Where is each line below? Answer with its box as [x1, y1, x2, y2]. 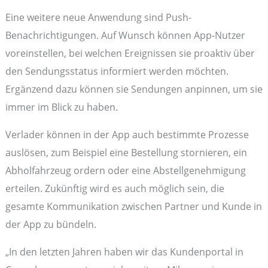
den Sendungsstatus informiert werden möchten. [5, 63, 229, 78]
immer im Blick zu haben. [5, 99, 118, 114]
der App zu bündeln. [5, 217, 96, 232]
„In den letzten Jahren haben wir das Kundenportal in [5, 245, 243, 259]
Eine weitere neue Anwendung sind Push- [5, 10, 191, 24]
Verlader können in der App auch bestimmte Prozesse [5, 127, 249, 142]
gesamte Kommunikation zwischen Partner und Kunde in [5, 199, 262, 214]
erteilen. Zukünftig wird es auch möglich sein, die [5, 181, 224, 196]
